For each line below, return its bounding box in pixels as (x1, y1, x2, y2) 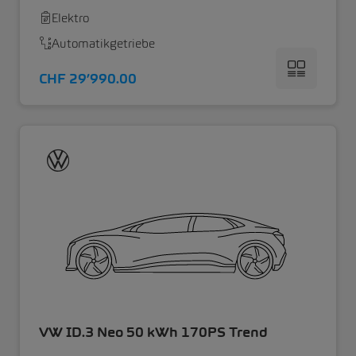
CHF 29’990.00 (39, 71, 137, 87)
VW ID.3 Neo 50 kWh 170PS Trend (39, 324, 268, 340)
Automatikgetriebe (52, 37, 155, 51)
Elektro (52, 11, 89, 25)
